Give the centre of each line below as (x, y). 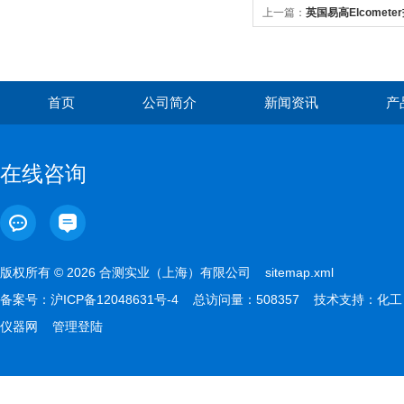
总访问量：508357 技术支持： (278, 299)
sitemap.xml (299, 272)
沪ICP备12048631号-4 (115, 299)
